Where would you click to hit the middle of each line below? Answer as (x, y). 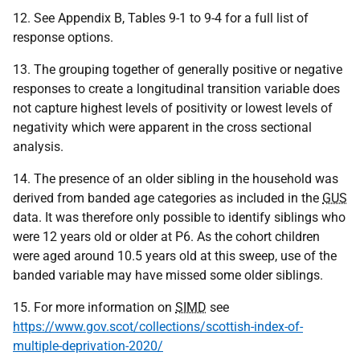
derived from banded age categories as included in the (168, 198)
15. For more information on (94, 307)
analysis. (38, 147)
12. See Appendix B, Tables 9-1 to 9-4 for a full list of (161, 18)
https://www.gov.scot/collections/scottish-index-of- (158, 327)
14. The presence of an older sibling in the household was (176, 179)
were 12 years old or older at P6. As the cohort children (166, 237)
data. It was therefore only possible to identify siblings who (179, 217)
